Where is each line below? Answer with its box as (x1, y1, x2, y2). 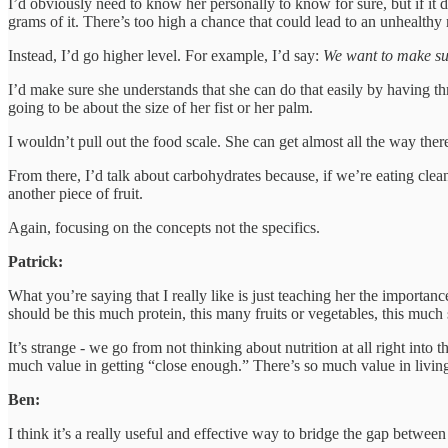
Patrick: (8, 252, 63, 270)
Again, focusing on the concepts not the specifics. (8, 218, 320, 236)
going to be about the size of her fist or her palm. (8, 98, 313, 116)
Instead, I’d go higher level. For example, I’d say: (8, 46, 323, 64)
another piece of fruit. (8, 184, 143, 202)
